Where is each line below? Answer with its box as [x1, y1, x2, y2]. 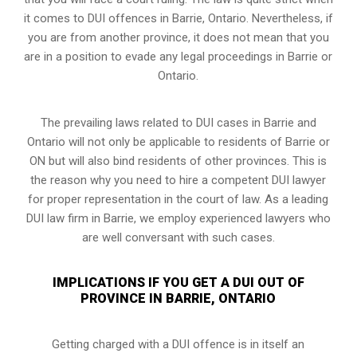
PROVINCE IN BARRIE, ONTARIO [80, 290, 277, 306]
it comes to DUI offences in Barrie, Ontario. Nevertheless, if [23, 10, 333, 25]
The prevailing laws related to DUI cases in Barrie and [40, 115, 316, 130]
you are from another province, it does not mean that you [27, 29, 329, 45]
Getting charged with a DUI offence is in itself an [52, 336, 305, 351]
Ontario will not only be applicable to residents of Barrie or [26, 134, 330, 149]
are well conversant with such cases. [81, 229, 275, 245]
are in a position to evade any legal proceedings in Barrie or [24, 49, 333, 64]
